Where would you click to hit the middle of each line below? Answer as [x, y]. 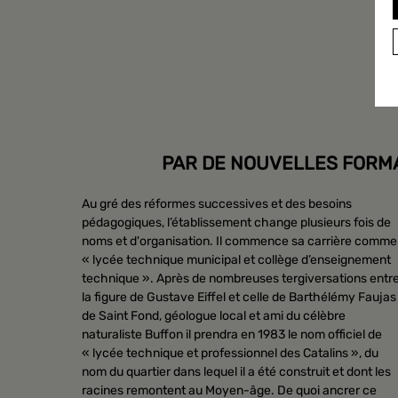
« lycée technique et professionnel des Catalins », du [230, 354]
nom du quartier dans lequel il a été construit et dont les [236, 372]
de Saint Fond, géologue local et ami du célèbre [214, 316]
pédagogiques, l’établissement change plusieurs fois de [236, 223]
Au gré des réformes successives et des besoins [217, 204]
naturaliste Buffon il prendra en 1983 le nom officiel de [232, 335]
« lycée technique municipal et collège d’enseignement [236, 260]
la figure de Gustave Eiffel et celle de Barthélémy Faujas [239, 298]
